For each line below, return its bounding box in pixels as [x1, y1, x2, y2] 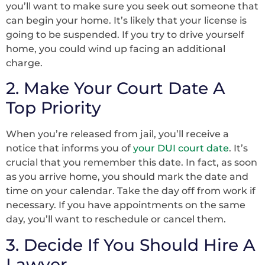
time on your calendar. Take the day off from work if [6, 185, 256, 197]
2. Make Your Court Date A [6, 78, 225, 99]
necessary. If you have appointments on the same [6, 199, 245, 211]
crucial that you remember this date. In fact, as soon [6, 157, 257, 169]
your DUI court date [133, 143, 229, 154]
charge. [6, 57, 43, 69]
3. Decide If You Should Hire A [6, 234, 256, 255]
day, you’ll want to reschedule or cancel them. [6, 214, 226, 225]
